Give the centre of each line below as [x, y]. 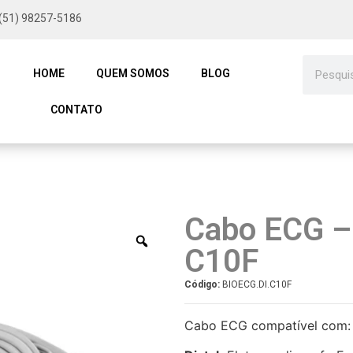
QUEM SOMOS [133, 73]
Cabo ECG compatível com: [268, 325]
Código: [202, 284]
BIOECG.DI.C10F [256, 284]
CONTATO [77, 110]
